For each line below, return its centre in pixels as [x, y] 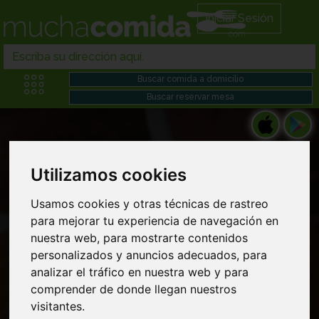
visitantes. [58, 306]
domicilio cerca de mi [159, 224]
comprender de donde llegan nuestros [134, 289]
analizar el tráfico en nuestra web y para [140, 272]
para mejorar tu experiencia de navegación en [155, 221]
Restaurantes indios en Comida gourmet [159, 205]
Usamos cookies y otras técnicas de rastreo [150, 204]
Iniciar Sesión [239, 18]
